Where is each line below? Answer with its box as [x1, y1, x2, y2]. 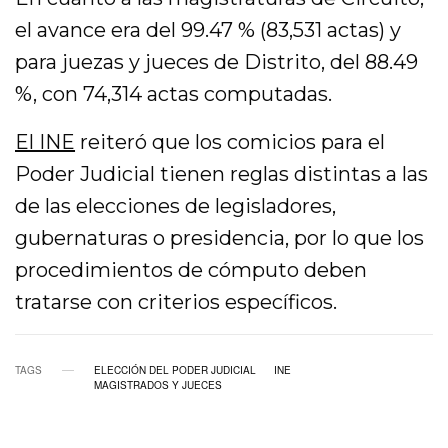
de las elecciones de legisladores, [15, 194, 337, 219]
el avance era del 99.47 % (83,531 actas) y [15, 18, 402, 43]
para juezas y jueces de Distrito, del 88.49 [15, 50, 419, 75]
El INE [15, 130, 76, 155]
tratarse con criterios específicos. [15, 290, 338, 315]
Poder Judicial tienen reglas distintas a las [15, 162, 429, 187]
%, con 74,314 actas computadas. [15, 82, 333, 107]
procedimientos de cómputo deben [15, 258, 368, 283]
